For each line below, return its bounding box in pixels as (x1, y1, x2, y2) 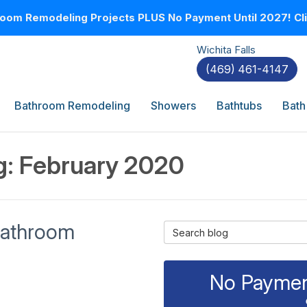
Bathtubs (217, 99, 262, 112)
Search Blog (163, 221, 226, 234)
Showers (151, 99, 196, 112)
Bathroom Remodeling (14, 99, 130, 112)
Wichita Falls (197, 43, 256, 56)
